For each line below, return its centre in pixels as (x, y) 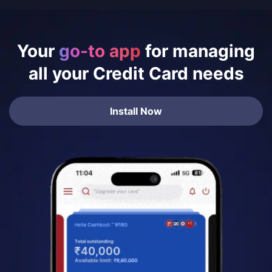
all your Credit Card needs (136, 73)
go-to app (100, 51)
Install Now (136, 111)
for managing (198, 51)
